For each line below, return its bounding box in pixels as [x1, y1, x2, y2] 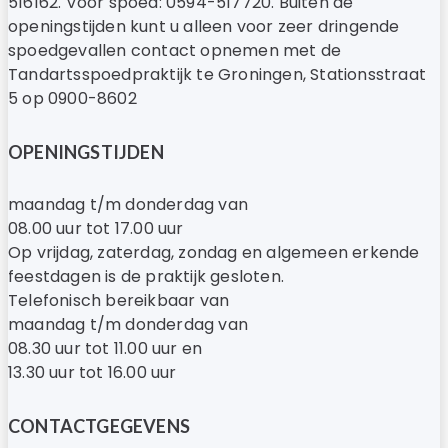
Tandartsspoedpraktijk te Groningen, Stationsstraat [8, 62, 427, 86]
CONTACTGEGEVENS [8, 414, 190, 437]
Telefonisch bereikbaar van [8, 288, 230, 312]
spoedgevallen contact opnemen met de [8, 38, 342, 62]
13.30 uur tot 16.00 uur [8, 360, 177, 384]
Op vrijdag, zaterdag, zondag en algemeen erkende [8, 240, 420, 264]
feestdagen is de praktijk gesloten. [8, 264, 284, 288]
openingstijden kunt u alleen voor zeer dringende [8, 14, 400, 38]
